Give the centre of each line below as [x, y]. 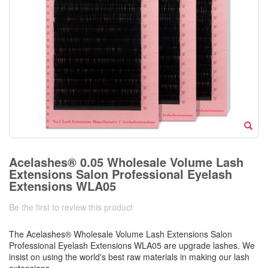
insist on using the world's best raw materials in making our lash [129, 257]
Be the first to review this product [71, 207]
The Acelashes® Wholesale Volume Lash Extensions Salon [121, 234]
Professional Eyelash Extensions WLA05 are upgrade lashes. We [132, 246]
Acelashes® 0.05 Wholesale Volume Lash [126, 162]
